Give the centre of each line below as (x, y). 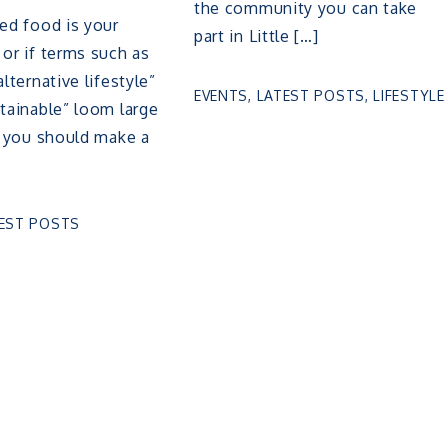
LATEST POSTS (310, 96)
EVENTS (221, 96)
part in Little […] (256, 36)
